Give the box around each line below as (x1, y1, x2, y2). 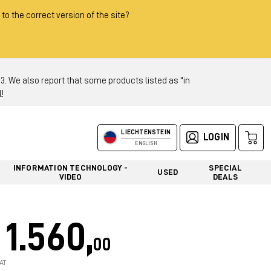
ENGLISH (135, 140, 157, 146)
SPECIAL (209, 163, 242, 172)
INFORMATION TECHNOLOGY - (13, 163, 128, 172)
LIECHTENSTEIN (121, 128, 171, 135)
